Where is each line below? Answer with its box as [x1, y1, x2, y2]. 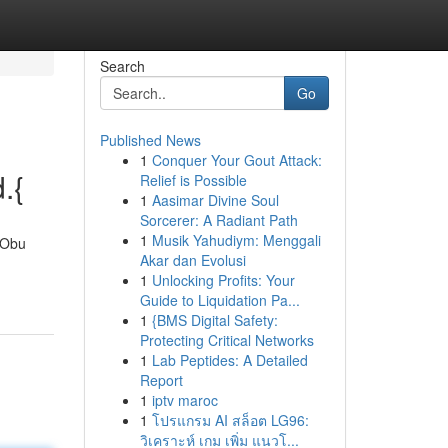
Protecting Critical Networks [139, 330, 314, 350]
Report [139, 370, 183, 390]
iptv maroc [151, 390, 218, 410]
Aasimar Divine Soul [151, 190, 279, 210]
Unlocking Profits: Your [151, 270, 295, 290]
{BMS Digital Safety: [151, 310, 278, 330]
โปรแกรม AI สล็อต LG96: [151, 410, 309, 430]
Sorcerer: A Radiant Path [139, 210, 298, 230]
